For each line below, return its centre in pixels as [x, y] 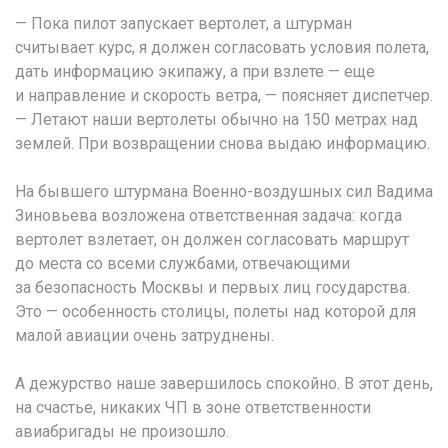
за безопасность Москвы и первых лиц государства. [212, 288]
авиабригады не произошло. [122, 432]
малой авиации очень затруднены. [144, 336]
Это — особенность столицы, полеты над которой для [215, 312]
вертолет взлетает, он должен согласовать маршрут [212, 240]
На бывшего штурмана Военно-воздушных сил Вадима [224, 192]
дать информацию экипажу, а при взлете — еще [195, 72]
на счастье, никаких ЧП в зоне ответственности [193, 408]
